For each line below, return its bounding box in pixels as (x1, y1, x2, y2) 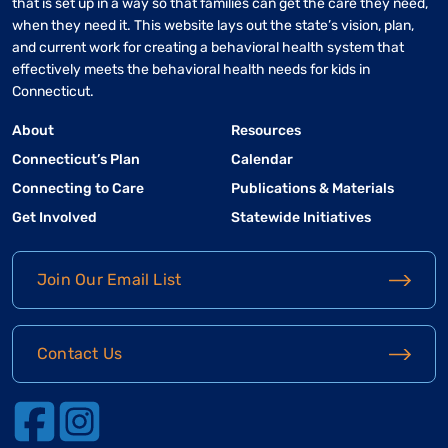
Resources (231, 122, 301, 140)
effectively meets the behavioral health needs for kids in (12, 61, 370, 79)
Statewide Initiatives (231, 209, 371, 227)
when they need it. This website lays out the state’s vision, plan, (12, 17, 414, 35)
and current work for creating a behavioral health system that (12, 39, 404, 57)
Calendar (231, 151, 293, 169)
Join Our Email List (37, 270, 182, 290)
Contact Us (37, 344, 123, 364)
